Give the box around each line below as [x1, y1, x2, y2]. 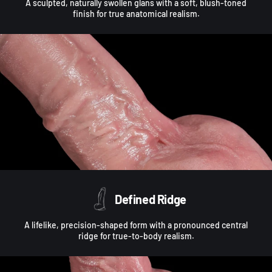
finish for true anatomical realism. [72, 8, 200, 19]
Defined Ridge [115, 191, 186, 206]
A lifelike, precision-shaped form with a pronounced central [24, 220, 248, 231]
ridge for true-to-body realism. [78, 231, 194, 242]
